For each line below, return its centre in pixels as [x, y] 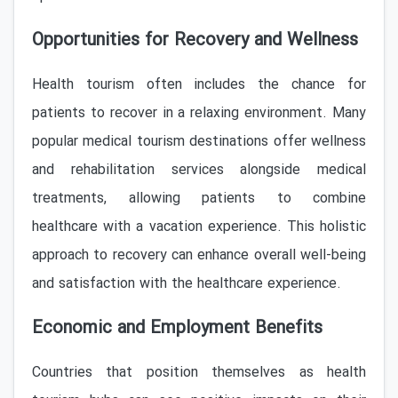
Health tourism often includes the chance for [199, 85]
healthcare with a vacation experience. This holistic [199, 227]
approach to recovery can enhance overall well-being [199, 255]
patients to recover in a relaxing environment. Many [199, 113]
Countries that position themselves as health [199, 373]
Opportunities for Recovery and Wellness [195, 40]
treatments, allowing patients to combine [199, 199]
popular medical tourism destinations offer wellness [199, 142]
